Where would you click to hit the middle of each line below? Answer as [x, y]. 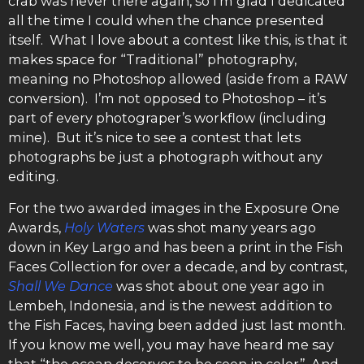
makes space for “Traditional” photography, [152, 60]
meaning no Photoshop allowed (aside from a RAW [178, 79]
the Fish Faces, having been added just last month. [178, 325]
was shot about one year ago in [219, 286]
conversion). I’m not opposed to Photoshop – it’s [167, 99]
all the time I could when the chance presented [166, 21]
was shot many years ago [230, 227]
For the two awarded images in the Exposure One [174, 208]
